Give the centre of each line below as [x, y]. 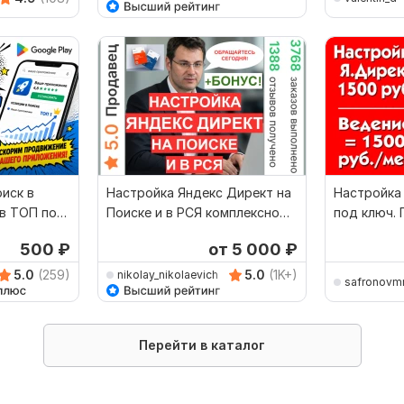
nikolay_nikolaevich [168, 274]
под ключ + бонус [163, 233]
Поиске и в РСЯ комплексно [193, 213]
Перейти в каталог [202, 345]
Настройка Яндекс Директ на [199, 193]
